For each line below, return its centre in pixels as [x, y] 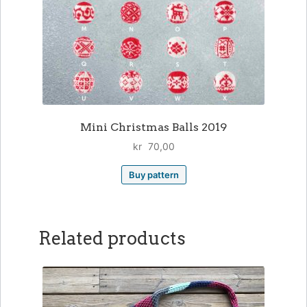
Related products [112, 238]
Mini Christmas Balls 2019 [153, 127]
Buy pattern [153, 175]
